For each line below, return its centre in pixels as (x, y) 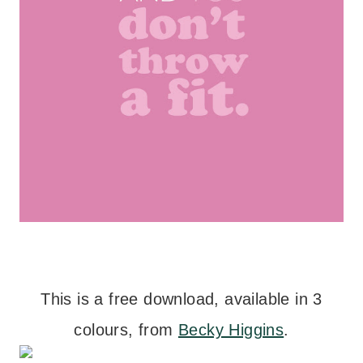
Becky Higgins (231, 329)
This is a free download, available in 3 (181, 299)
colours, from (126, 329)
